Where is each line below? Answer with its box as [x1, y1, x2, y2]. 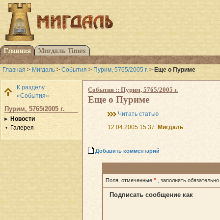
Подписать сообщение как [110, 191, 193, 198]
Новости [10, 115, 35, 122]
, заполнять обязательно [158, 177, 219, 183]
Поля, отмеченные [106, 177, 154, 183]
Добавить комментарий [95, 147, 160, 154]
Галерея [10, 124, 34, 131]
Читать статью [118, 110, 159, 117]
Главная [2, 66, 26, 74]
